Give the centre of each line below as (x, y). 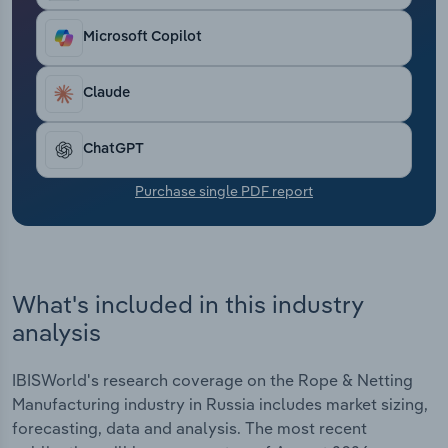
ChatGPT (113, 149)
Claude (106, 93)
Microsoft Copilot (142, 37)
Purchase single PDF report (224, 190)
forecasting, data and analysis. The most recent (189, 428)
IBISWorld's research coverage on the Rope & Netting (212, 380)
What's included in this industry (187, 303)
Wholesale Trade (93, 114)
